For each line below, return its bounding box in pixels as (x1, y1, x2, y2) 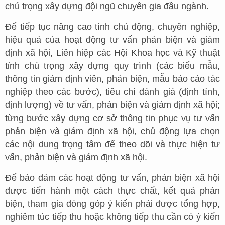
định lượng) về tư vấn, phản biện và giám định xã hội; (5, 99, 220, 110)
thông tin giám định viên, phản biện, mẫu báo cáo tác (5, 73, 220, 84)
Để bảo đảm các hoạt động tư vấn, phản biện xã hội (5, 172, 220, 183)
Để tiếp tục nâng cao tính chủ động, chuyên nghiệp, (5, 21, 220, 32)
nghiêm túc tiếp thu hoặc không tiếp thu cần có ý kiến (5, 211, 220, 222)
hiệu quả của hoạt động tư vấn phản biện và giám (5, 34, 220, 45)
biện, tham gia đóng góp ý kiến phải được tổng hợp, (5, 198, 220, 209)
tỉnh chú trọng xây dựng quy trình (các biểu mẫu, (5, 60, 220, 71)
